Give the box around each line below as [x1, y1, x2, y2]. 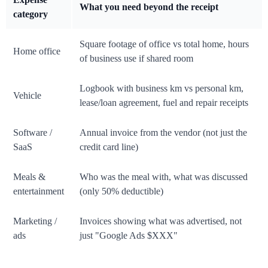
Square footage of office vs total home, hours [80, 39, 249, 50]
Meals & [13, 172, 45, 182]
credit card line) [80, 142, 138, 153]
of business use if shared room [80, 53, 193, 64]
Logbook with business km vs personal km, [80, 83, 243, 94]
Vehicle [13, 90, 41, 101]
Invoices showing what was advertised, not [80, 216, 242, 227]
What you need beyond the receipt [80, 2, 218, 13]
